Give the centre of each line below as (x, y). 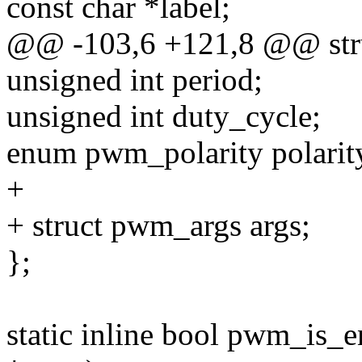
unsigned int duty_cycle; (164, 116)
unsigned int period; (135, 80)
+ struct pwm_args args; (158, 225)
